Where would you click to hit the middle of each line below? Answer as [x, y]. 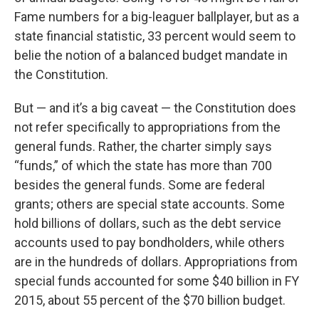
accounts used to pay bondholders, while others [150, 243]
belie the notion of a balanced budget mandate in [151, 56]
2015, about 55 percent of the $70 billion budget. [150, 300]
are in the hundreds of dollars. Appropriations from [156, 262]
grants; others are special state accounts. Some [150, 204]
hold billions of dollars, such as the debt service [148, 224]
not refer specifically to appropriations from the [147, 127]
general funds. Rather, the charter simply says [143, 147]
